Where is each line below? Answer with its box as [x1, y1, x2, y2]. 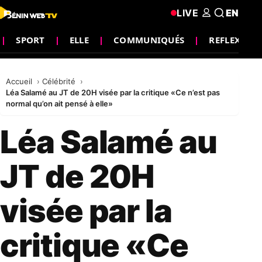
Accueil [6, 77, 35, 86]
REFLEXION [209, 33, 259, 46]
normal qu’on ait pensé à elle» [6, 99, 113, 108]
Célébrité [42, 77, 78, 86]
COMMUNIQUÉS [113, 33, 185, 46]
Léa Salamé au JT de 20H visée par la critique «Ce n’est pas [6, 88, 220, 97]
